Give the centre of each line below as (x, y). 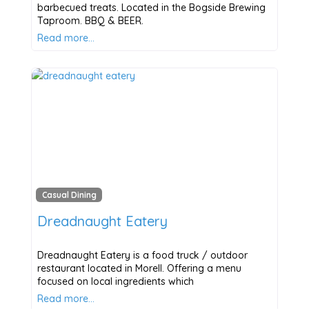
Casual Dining (69, 195)
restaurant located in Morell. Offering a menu (139, 269)
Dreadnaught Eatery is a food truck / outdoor (142, 256)
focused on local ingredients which (115, 282)
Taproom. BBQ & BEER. (90, 20)
